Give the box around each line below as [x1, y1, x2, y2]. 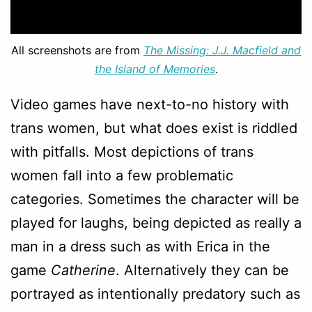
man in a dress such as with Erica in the [10, 237, 270, 255]
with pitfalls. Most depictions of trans [10, 143, 253, 160]
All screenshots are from [11, 42, 143, 57]
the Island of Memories [94, 61, 215, 76]
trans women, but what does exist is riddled [10, 119, 297, 136]
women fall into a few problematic [10, 166, 233, 184]
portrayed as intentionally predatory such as [10, 285, 300, 302]
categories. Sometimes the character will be [10, 190, 299, 208]
